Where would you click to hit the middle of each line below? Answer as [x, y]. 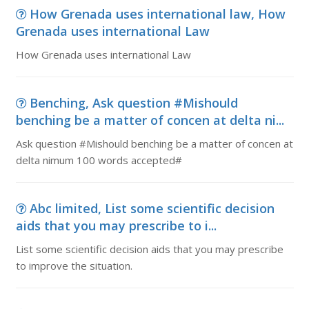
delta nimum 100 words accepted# [99, 160]
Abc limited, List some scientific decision [152, 208]
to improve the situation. [74, 266]
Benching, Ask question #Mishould [133, 103]
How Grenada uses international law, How [157, 14]
